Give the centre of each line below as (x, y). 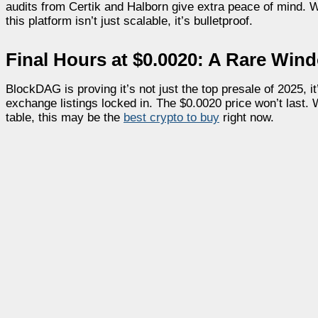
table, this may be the (65, 117)
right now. (247, 117)
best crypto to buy (171, 117)
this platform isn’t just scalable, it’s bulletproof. (129, 21)
